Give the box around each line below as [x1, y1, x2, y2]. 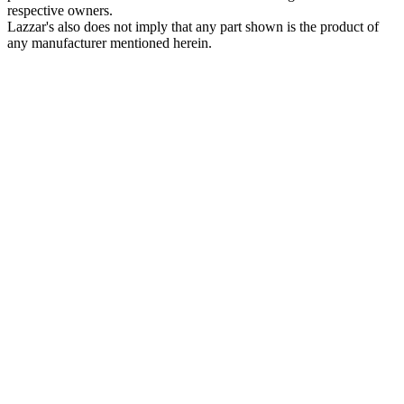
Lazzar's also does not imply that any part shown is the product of [7, 18, 379, 34]
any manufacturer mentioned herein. [7, 34, 212, 50]
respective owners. [7, 2, 113, 18]
